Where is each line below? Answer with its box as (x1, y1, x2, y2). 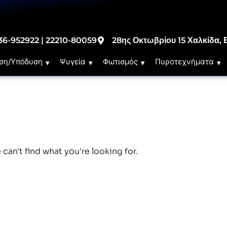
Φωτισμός (103, 57, 138, 66)
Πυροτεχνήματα (155, 57, 214, 66)
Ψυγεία (60, 57, 86, 66)
